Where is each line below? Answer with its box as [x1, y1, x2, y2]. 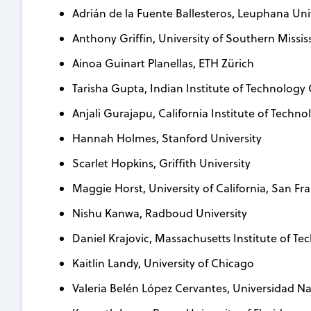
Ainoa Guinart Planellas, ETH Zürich [72, 55, 254, 71]
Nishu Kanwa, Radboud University [72, 205, 247, 221]
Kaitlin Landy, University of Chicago [72, 255, 254, 271]
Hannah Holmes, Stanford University [72, 130, 262, 146]
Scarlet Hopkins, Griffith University [72, 155, 251, 171]
